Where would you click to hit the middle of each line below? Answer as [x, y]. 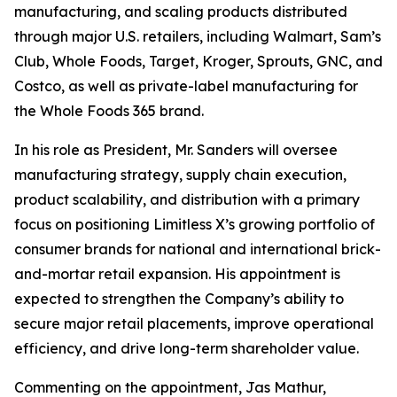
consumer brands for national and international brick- [198, 249]
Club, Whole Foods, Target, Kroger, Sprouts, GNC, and [198, 61]
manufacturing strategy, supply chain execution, [180, 175]
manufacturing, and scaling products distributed [181, 12]
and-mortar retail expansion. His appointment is [177, 274]
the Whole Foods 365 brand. [109, 111]
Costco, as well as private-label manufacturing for [186, 86]
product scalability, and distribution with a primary [187, 199]
